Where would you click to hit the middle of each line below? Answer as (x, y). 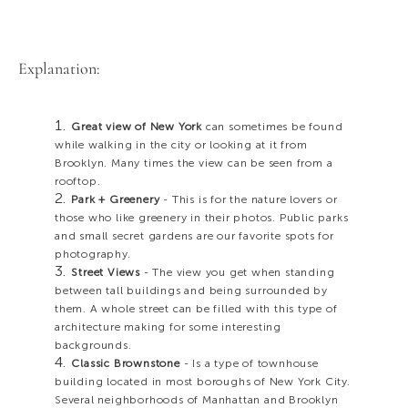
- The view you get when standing (237, 273)
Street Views (106, 273)
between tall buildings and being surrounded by (191, 291)
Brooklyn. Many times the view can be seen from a (194, 163)
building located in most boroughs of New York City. (203, 382)
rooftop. (80, 182)
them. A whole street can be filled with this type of (196, 309)
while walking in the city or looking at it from (181, 145)
